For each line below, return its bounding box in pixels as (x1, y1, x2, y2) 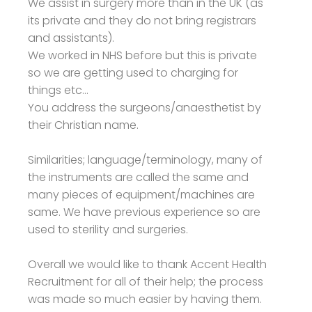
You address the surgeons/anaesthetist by (28, 99, 261, 116)
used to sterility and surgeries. (28, 221, 188, 237)
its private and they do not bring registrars (28, 12, 256, 29)
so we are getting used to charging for (28, 64, 238, 81)
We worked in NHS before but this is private (28, 47, 257, 63)
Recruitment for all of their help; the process (28, 273, 263, 290)
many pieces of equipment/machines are (28, 186, 255, 203)
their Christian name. (28, 116, 139, 133)
